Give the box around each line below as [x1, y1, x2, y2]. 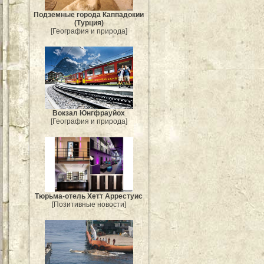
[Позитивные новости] [52, 200, 126, 209]
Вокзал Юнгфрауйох [52, 109, 126, 118]
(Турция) [74, 19, 104, 28]
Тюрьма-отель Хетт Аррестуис [35, 192, 143, 200]
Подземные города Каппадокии [34, 11, 144, 19]
